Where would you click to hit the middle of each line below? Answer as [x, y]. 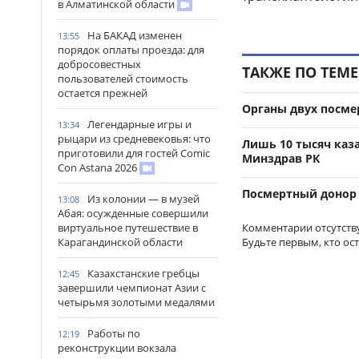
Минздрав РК [281, 158]
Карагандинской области [120, 242]
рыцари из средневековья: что [134, 139]
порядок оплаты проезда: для [131, 50]
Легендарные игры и [139, 124]
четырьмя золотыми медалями [136, 302]
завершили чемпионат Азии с [132, 288]
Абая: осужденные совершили [133, 213]
